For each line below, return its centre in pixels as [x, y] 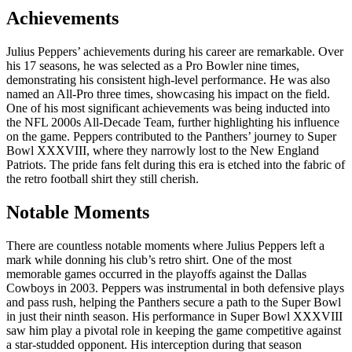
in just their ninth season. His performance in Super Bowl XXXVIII [174, 316]
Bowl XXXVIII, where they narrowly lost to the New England [163, 150]
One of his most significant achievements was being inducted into [168, 108]
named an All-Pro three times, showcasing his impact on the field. [168, 93]
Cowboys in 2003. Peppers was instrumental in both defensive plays [175, 288]
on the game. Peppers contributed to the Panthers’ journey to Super [171, 136]
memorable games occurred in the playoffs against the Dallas [156, 273]
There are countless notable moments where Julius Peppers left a [165, 245]
